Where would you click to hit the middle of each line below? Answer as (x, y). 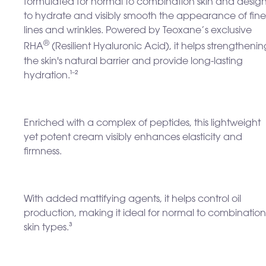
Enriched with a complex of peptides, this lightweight (142, 123)
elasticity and (212, 137)
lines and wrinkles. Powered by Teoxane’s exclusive (138, 31)
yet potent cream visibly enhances (102, 137)
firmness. (43, 152)
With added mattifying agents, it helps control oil (132, 199)
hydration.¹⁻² (51, 76)
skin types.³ (48, 228)
